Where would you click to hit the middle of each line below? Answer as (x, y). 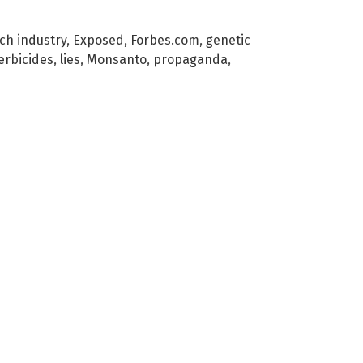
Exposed (98, 40)
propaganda (190, 59)
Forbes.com (165, 40)
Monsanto (117, 59)
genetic (228, 40)
